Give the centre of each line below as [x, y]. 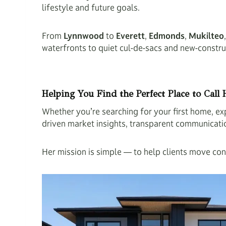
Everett [130, 36]
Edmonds [167, 36]
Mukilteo [206, 36]
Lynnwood [84, 36]
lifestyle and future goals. [91, 8]
